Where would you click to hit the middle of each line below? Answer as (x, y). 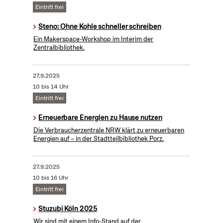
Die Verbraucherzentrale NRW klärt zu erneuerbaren (109, 130)
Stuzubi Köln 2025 (68, 209)
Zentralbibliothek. (59, 48)
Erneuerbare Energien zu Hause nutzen (100, 118)
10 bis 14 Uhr (51, 87)
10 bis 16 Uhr (50, 178)
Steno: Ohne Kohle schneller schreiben (100, 27)
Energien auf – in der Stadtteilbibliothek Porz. (99, 139)
